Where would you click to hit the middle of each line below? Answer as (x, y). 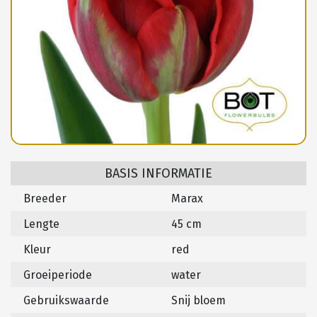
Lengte (41, 224)
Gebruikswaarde (66, 301)
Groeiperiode (58, 275)
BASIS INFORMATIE (158, 174)
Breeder (45, 199)
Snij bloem (198, 301)
